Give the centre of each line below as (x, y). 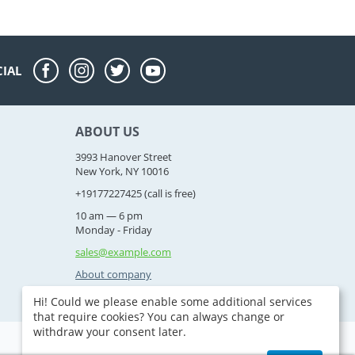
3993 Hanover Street (124, 157)
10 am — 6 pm (109, 216)
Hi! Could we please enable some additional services (173, 301)
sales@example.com (124, 252)
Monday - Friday (114, 230)
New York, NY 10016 (122, 171)
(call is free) (169, 193)
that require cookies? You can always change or (159, 316)
